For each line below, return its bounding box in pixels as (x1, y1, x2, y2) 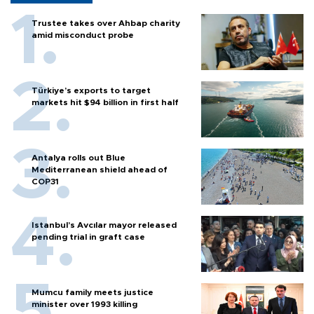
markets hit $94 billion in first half (32, 98, 179, 107)
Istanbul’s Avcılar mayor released (32, 221, 177, 230)
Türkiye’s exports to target (32, 86, 151, 95)
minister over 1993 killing (32, 300, 137, 309)
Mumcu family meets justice (32, 288, 153, 297)
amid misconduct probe (32, 31, 134, 40)
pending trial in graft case (32, 233, 145, 242)
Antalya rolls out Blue (32, 153, 125, 163)
